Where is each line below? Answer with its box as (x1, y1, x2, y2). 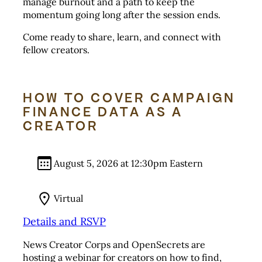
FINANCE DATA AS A (23, 104, 183, 121)
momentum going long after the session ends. (23, 8, 221, 20)
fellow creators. (23, 43, 90, 56)
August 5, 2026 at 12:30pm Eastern (53, 157, 203, 170)
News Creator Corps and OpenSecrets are (23, 238, 206, 250)
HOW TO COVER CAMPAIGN (23, 89, 236, 107)
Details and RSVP (23, 214, 106, 228)
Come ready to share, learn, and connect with (23, 30, 222, 43)
